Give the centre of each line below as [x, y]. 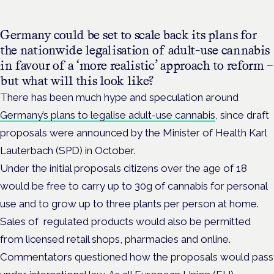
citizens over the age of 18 [185, 168]
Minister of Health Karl [215, 132]
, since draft [242, 115]
